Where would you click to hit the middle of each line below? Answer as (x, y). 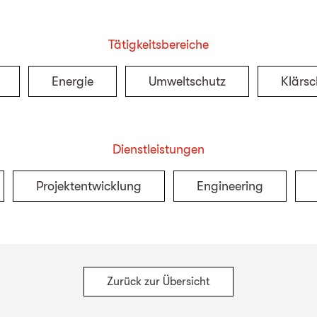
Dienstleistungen (158, 149)
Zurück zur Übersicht (158, 282)
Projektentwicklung (88, 186)
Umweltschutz (187, 81)
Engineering (230, 186)
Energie (72, 81)
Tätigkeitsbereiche (158, 45)
